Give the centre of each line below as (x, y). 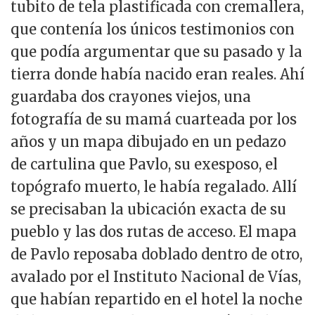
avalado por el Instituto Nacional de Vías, (156, 276)
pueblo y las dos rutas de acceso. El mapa (154, 231)
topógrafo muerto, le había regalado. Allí (154, 186)
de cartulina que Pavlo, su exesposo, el (144, 164)
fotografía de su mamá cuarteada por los (154, 119)
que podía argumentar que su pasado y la (156, 51)
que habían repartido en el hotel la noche (156, 299)
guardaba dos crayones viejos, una (131, 96)
